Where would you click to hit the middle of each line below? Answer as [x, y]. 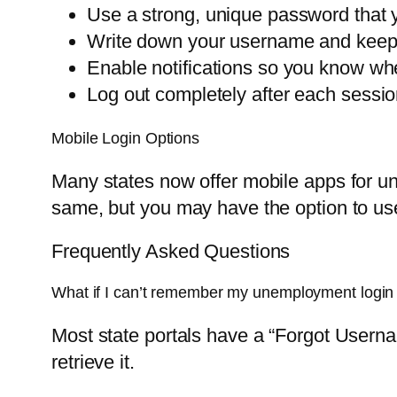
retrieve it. [93, 362]
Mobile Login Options [125, 139]
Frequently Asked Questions [171, 252]
